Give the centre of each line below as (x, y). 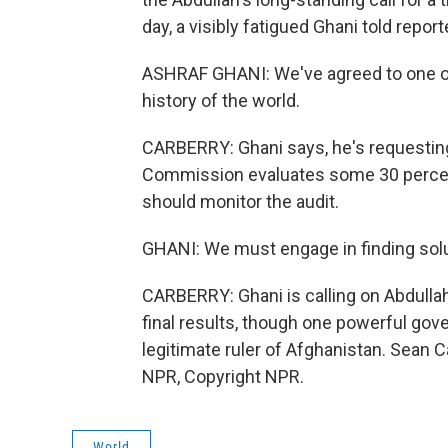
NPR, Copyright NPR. (223, 376)
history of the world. (221, 100)
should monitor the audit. (240, 201)
